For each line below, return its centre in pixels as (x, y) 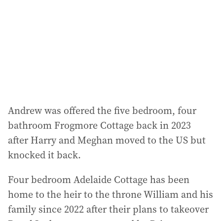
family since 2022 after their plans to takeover (108, 209)
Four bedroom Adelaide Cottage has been (99, 179)
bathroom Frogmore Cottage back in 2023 (99, 125)
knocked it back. (44, 155)
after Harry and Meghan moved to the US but (107, 140)
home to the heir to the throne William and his (110, 194)
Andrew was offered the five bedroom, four (102, 110)
